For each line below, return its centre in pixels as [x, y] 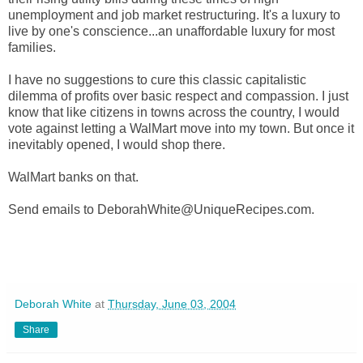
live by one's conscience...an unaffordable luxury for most [171, 31]
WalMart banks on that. [73, 177]
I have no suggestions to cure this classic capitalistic [157, 79]
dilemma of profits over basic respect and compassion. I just [178, 96]
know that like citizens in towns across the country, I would [174, 112]
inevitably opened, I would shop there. [117, 144]
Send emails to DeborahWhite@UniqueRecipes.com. [161, 209]
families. [32, 47]
